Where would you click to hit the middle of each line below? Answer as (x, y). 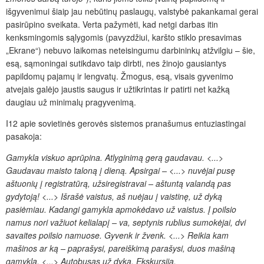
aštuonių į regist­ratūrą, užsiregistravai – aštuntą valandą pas (118, 183)
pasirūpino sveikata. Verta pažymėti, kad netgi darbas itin (112, 24)
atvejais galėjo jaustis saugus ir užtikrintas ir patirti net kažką (118, 89)
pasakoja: (24, 136)
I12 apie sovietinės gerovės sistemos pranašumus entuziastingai (126, 123)
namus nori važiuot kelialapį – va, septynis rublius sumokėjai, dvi (126, 222)
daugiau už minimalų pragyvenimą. (71, 102)
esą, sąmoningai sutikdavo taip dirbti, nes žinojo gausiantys (116, 63)
